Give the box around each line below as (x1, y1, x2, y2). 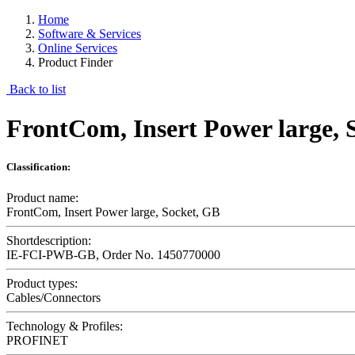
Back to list (6, 82, 66, 97)
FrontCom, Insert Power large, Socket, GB (6, 205, 220, 219)
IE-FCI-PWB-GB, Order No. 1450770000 (6, 248, 220, 262)
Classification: (6, 160, 71, 173)
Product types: (6, 277, 78, 291)
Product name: (6, 191, 78, 205)
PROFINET (6, 334, 68, 348)
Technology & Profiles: (6, 319, 123, 334)
